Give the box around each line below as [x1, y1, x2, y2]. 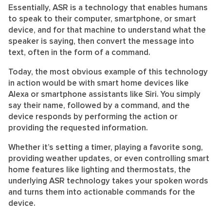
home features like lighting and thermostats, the [8, 165, 191, 174]
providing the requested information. [8, 124, 150, 132]
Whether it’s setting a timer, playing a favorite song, [8, 143, 203, 152]
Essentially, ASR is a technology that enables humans [8, 3, 208, 12]
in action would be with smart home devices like [8, 79, 189, 88]
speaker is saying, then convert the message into [8, 37, 194, 46]
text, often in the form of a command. [8, 48, 154, 57]
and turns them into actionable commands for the [8, 188, 195, 197]
